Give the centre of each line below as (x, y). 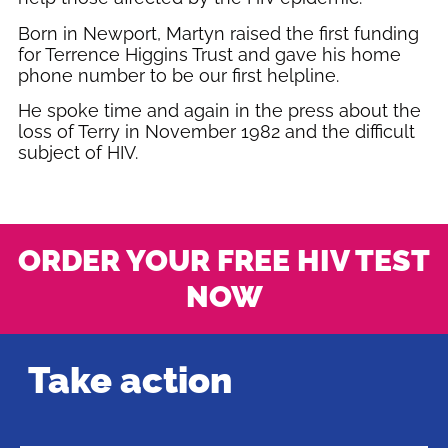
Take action (129, 380)
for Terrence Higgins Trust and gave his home (209, 54)
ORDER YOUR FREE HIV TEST (224, 261)
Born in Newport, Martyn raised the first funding (218, 33)
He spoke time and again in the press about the (219, 111)
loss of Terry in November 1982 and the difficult (216, 132)
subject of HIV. (77, 153)
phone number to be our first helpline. (180, 75)
